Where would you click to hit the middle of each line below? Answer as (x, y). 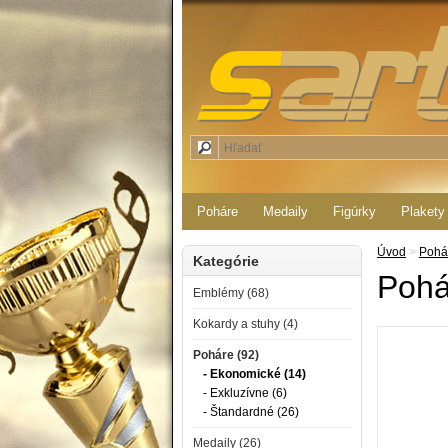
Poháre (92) (226, 355)
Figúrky (354, 211)
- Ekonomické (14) (254, 374)
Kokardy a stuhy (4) (245, 324)
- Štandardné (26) (251, 412)
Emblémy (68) (231, 293)
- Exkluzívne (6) (245, 393)
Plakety (423, 211)
